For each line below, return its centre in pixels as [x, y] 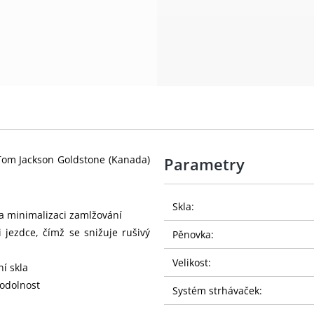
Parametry [204, 164]
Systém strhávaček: [217, 290]
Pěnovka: [193, 234]
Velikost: [192, 262]
